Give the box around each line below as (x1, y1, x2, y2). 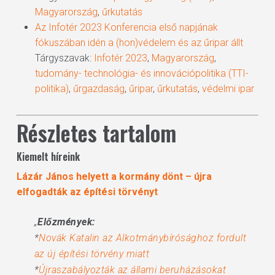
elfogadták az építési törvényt (16, 186, 158, 198)
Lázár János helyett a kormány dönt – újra (16, 171, 212, 182)
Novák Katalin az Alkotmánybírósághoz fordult (39, 232, 247, 244)
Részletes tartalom (16, 117, 176, 149)
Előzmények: (37, 216, 95, 228)
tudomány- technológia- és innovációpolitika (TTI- (34, 68, 249, 79)
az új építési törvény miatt (34, 248, 150, 260)
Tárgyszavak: (34, 52, 94, 64)
